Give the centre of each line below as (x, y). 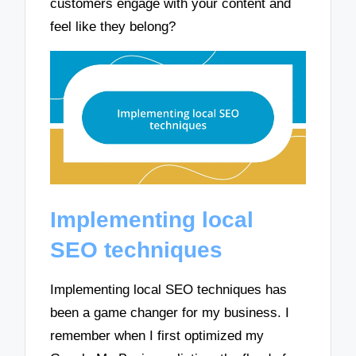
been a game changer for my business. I (170, 312)
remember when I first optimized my (157, 335)
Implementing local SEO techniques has (169, 289)
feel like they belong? (113, 27)
